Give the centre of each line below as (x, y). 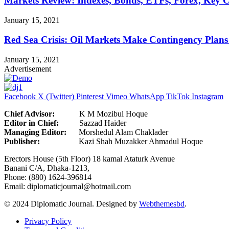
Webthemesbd (162, 204)
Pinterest (90, 97)
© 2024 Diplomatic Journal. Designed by (72, 204)
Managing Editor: (35, 132)
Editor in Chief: (31, 123)
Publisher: (22, 142)
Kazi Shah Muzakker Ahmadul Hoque (121, 142)
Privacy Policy (48, 221)
